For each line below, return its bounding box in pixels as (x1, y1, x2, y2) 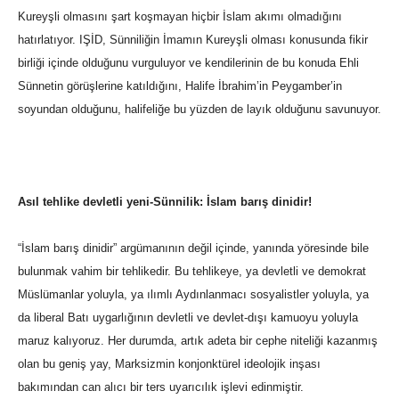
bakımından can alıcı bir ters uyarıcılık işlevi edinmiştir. (18, 380, 304, 395)
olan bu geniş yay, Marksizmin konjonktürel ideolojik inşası (18, 357, 321, 371)
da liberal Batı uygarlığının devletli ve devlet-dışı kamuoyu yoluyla (18, 311, 358, 325)
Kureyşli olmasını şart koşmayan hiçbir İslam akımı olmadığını (18, 10, 342, 24)
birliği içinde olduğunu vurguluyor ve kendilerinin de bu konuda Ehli (18, 56, 359, 70)
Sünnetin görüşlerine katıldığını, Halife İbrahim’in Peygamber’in (18, 79, 342, 94)
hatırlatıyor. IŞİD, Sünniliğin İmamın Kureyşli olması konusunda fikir (18, 33, 368, 47)
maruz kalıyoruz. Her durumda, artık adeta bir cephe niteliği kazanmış (18, 334, 378, 348)
